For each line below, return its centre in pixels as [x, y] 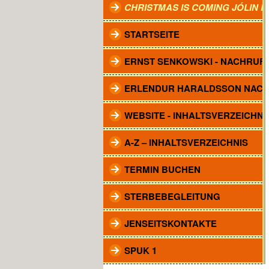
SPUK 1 [141, 250]
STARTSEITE [152, 34]
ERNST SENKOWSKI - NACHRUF [195, 61]
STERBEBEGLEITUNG [172, 196]
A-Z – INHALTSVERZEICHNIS [186, 142]
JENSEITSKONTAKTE [171, 223]
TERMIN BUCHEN [162, 169]
